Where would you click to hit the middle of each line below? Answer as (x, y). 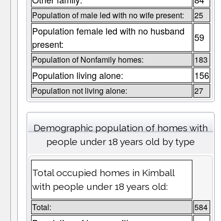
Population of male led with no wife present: (108, 15)
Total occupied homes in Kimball (103, 173)
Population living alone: (77, 75)
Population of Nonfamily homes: (88, 60)
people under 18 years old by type (120, 142)
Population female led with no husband (108, 31)
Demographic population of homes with (120, 128)
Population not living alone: (79, 91)
